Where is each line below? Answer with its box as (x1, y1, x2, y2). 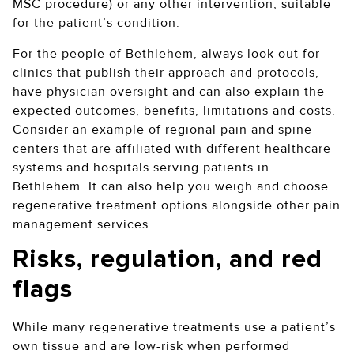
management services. (13, 216, 153, 232)
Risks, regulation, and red (13, 244, 322, 275)
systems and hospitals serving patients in (13, 159, 269, 175)
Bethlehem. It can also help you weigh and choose (13, 178, 329, 194)
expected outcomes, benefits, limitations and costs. (13, 102, 336, 119)
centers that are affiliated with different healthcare (13, 140, 331, 156)
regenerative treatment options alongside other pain (13, 197, 341, 213)
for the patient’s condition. (13, 15, 188, 32)
